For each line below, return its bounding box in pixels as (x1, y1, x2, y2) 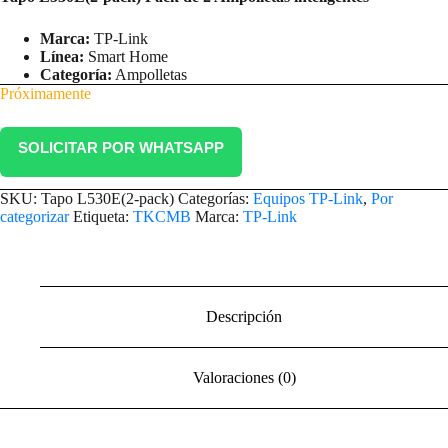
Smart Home (84, 48, 168, 66)
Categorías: (178, 190, 253, 208)
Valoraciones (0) (192, 368, 296, 386)
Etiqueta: (73, 208, 133, 226)
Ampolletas (112, 66, 187, 84)
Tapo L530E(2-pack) (41, 190, 174, 208)
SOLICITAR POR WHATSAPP (18, 139, 224, 157)
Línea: (40, 48, 84, 66)
